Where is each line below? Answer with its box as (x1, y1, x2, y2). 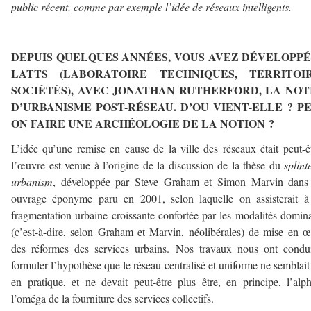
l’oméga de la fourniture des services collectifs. (11, 291, 214, 305)
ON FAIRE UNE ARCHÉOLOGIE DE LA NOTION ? (11, 115, 274, 131)
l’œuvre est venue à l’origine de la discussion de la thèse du (11, 158, 284, 172)
